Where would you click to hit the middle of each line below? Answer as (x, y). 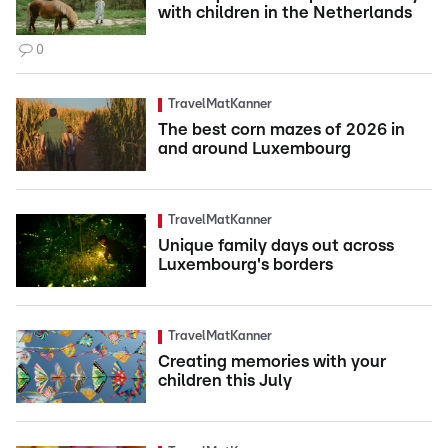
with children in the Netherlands (285, 13)
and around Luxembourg (254, 149)
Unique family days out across (276, 246)
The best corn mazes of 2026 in (281, 130)
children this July (225, 381)
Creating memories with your (272, 362)
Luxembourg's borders (245, 265)
